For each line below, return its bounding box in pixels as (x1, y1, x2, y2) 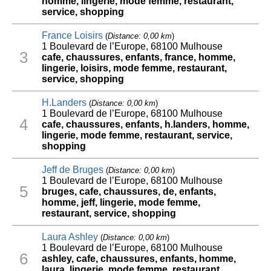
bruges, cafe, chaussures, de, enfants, (41, 186, 216, 197)
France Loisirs (41, 30, 103, 41)
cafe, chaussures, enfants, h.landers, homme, (41, 119, 249, 130)
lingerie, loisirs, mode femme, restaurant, (41, 63, 227, 74)
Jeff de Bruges (41, 165, 103, 175)
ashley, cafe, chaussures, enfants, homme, (41, 253, 236, 264)
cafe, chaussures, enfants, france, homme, (41, 52, 235, 63)
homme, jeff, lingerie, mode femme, (41, 197, 200, 208)
